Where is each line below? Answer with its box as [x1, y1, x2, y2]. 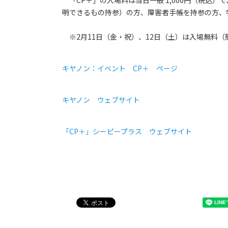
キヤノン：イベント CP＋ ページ [62, 63, 185, 74]
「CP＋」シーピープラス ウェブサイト [62, 126, 192, 137]
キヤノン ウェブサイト [62, 95, 140, 105]
